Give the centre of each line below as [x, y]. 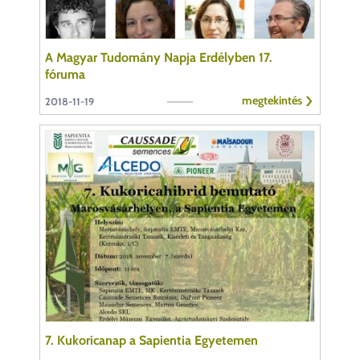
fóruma [65, 75]
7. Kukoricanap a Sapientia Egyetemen [151, 340]
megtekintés [272, 101]
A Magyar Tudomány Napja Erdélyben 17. [159, 58]
